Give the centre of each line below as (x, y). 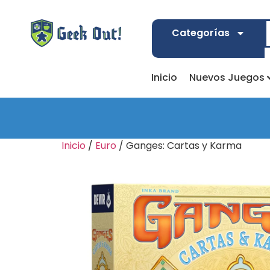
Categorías (200, 33)
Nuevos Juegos (227, 77)
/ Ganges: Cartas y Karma (179, 146)
